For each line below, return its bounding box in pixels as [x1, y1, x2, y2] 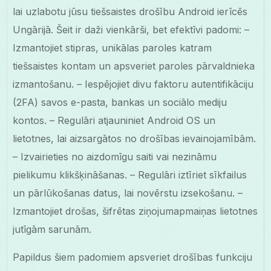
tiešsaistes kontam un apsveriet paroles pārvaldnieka [13, 60, 255, 73]
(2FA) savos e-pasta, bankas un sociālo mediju [13, 96, 227, 109]
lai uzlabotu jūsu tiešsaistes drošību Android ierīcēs [13, 5, 248, 18]
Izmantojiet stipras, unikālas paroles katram [13, 42, 212, 54]
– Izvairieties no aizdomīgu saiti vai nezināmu [13, 151, 217, 163]
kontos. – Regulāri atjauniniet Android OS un [13, 114, 216, 127]
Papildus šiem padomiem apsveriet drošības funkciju [13, 251, 253, 264]
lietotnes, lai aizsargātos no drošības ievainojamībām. [13, 132, 256, 145]
